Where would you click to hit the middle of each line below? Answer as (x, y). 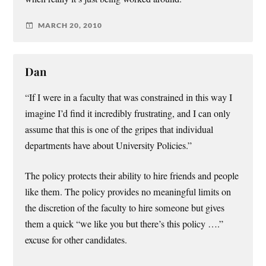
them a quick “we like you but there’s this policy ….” (124, 224)
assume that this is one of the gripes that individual (119, 129)
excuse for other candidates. (76, 240)
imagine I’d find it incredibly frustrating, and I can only (128, 113)
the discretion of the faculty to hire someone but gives (125, 208)
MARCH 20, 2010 (70, 26)
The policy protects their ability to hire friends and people (132, 176)
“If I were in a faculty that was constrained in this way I (129, 97)
